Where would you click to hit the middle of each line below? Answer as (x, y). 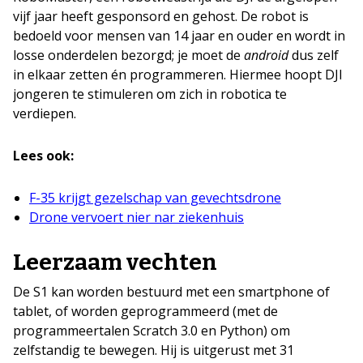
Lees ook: (43, 156)
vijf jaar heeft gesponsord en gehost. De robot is (161, 17)
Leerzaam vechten (115, 263)
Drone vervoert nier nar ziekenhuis (137, 218)
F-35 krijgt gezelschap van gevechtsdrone (155, 198)
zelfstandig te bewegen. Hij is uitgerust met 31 (154, 350)
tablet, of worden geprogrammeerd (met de (145, 312)
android (266, 56)
